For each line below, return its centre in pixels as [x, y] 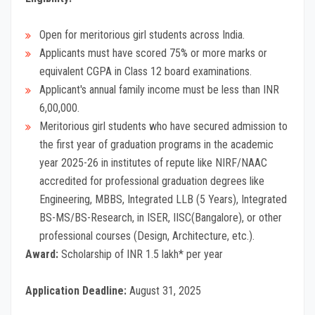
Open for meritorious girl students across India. [142, 35]
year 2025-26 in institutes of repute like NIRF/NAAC [153, 163]
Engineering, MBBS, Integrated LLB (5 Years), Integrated [163, 200]
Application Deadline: [76, 291]
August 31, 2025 [164, 291]
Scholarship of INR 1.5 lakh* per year [141, 255]
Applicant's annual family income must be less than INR [159, 90]
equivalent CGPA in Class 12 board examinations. [147, 72]
